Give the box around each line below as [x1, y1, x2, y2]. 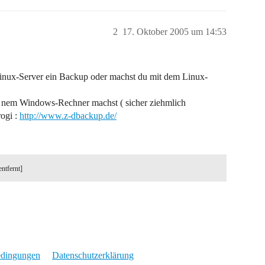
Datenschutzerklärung [52, 250, 134, 260]
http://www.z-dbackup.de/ [20, 111, 117, 121]
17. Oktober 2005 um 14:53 [122, 27, 227, 37]
